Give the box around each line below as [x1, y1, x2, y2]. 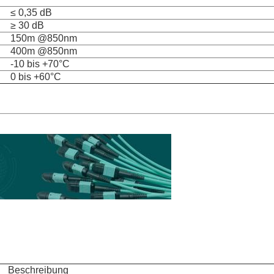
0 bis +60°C [10, 72, 61, 82]
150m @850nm [10, 33, 77, 43]
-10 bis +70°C [10, 59, 70, 69]
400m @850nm [10, 46, 77, 56]
